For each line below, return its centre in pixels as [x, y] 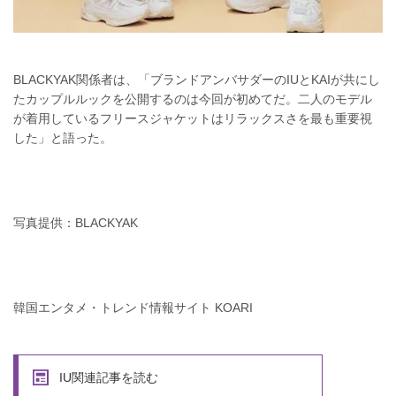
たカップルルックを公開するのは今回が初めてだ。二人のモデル [193, 99]
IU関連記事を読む [109, 377]
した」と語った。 [63, 137]
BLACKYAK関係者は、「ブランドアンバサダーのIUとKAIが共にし [197, 79]
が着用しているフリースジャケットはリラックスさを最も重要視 [193, 118]
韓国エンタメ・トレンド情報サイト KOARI [133, 307]
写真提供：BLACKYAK [76, 222]
